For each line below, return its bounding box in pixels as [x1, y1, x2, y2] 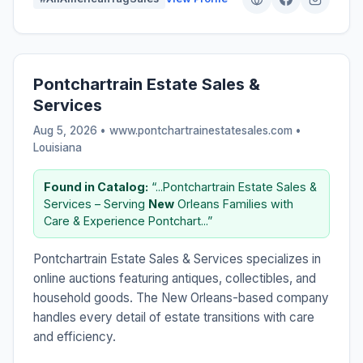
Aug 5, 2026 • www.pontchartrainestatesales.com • [33, 123, 301, 137]
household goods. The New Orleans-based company [33, 289, 329, 305]
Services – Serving [44, 196, 148, 211]
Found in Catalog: [44, 179, 148, 194]
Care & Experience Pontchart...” [44, 213, 212, 228]
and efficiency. [33, 328, 116, 344]
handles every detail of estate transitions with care [33, 309, 314, 325]
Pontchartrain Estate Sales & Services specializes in [33, 250, 321, 267]
